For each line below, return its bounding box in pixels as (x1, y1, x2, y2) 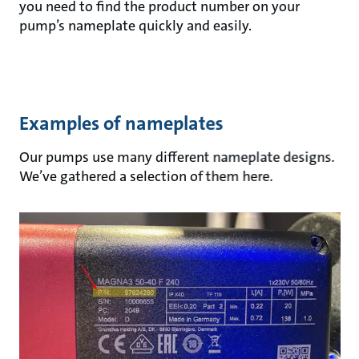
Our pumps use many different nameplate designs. (18, 147, 335, 167)
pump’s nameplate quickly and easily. (19, 16, 252, 35)
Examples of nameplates (18, 111, 224, 136)
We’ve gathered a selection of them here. (18, 167, 273, 186)
